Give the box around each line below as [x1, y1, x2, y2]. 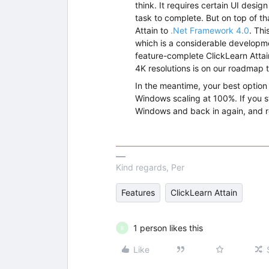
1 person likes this [133, 223, 203, 233]
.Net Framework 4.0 [171, 25, 249, 35]
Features [121, 187, 155, 198]
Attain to [135, 25, 171, 35]
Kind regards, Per [116, 162, 184, 172]
